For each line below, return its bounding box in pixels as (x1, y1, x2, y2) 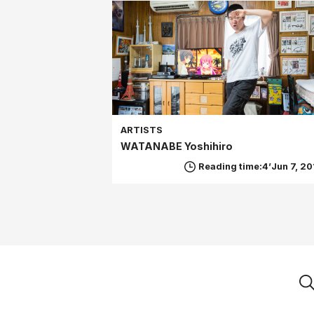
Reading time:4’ (198, 161, 272, 172)
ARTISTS (121, 124, 163, 135)
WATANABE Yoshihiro (121, 139, 233, 152)
